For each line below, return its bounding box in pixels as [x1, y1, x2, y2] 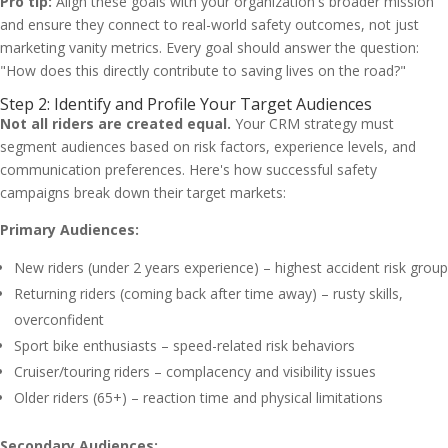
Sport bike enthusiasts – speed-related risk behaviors [14, 336, 355, 355]
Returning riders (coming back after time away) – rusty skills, [14, 284, 403, 303]
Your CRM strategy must [231, 114, 394, 133]
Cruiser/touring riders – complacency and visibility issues [14, 362, 376, 381]
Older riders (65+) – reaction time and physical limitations [14, 388, 383, 407]
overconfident [14, 310, 104, 329]
